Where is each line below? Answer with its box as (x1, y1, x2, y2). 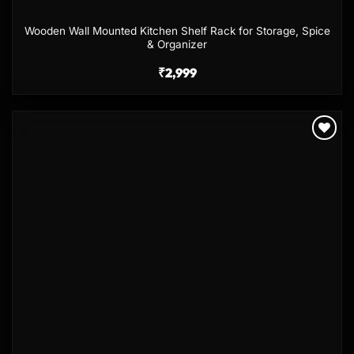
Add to (303, 145, 332, 157)
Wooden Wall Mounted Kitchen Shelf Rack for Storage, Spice (24, 24, 330, 38)
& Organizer (147, 38, 207, 51)
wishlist (301, 156, 334, 168)
